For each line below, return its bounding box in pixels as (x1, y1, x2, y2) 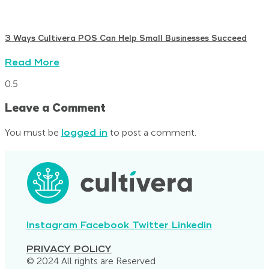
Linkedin (171, 219, 212, 232)
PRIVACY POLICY (26, 243, 112, 256)
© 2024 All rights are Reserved (26, 255, 156, 267)
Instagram (26, 219, 77, 232)
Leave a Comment (5, 100, 106, 115)
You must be (5, 126, 61, 138)
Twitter (131, 219, 169, 232)
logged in (61, 126, 107, 139)
